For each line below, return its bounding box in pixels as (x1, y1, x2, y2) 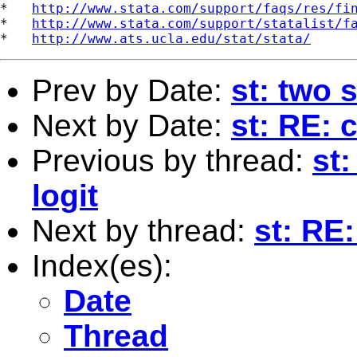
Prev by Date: (32, 73, 231, 108)
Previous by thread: (32, 143, 312, 178)
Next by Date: (32, 108, 231, 143)
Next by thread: (32, 213, 254, 248)
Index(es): (32, 248, 172, 283)
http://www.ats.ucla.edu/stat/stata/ (32, 30, 311, 46)
